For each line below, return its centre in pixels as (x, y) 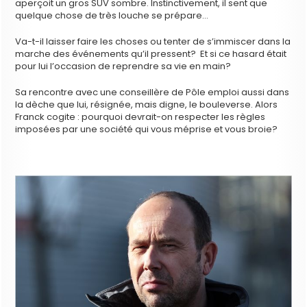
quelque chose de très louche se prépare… (112, 16)
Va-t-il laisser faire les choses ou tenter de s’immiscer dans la (153, 42)
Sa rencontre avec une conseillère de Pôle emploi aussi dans (152, 93)
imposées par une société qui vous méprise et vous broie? (147, 130)
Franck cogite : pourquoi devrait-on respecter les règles (140, 117)
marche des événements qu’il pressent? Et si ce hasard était (151, 54)
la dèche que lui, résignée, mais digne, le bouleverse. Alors (147, 105)
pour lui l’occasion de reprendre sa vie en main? (123, 66)
